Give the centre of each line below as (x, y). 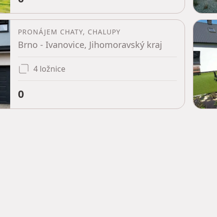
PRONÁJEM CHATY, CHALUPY (69, 32)
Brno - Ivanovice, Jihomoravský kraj (90, 45)
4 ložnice (49, 69)
